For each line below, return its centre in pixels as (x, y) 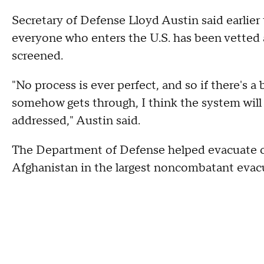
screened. (37, 56)
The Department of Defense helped (108, 150)
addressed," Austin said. (76, 121)
